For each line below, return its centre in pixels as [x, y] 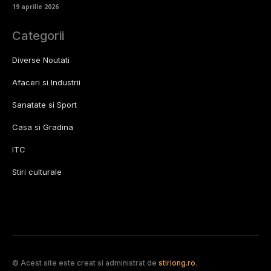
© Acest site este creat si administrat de [85, 263]
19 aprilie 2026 [35, 7]
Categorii [38, 36]
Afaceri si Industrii [46, 83]
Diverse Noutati [41, 60]
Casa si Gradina [43, 127]
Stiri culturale [37, 172]
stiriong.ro [177, 263]
